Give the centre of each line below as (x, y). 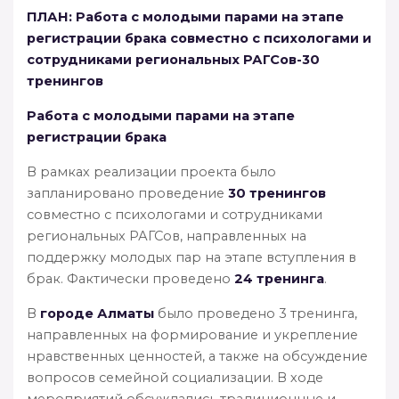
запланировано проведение (127, 193)
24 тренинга (279, 278)
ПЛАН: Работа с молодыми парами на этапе (185, 16)
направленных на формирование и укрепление (192, 334)
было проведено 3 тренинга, (256, 313)
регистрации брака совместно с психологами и (199, 38)
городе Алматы (97, 313)
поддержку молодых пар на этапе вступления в (191, 257)
